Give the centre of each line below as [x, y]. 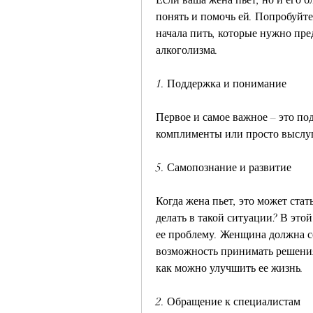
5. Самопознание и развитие [224, 167]
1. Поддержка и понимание [221, 83]
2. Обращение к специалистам [228, 301]
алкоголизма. [187, 50]
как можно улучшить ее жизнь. [230, 268]
